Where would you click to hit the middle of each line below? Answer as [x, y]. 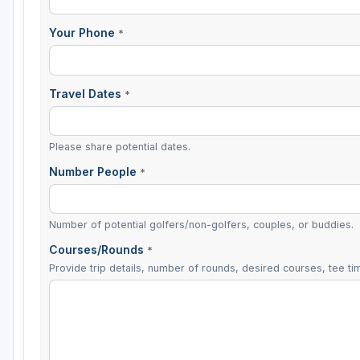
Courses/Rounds [98, 250]
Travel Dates [87, 93]
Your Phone [84, 33]
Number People [94, 171]
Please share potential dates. [120, 146]
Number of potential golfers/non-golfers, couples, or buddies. [201, 225]
